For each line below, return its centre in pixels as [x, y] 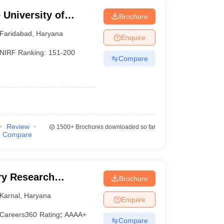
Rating [50, 214]
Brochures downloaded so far [114, 127]
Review [18, 126]
